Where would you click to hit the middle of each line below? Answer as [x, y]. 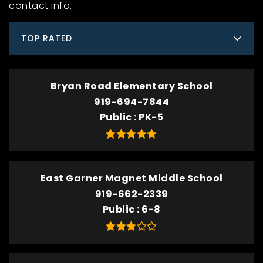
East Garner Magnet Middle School [131, 178]
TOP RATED [47, 38]
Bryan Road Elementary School [131, 86]
